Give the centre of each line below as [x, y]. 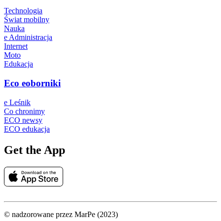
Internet [16, 46]
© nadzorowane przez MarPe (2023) [61, 214]
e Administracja [28, 37]
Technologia [23, 11]
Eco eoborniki [32, 83]
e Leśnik [17, 102]
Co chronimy [24, 111]
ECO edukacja [27, 129]
